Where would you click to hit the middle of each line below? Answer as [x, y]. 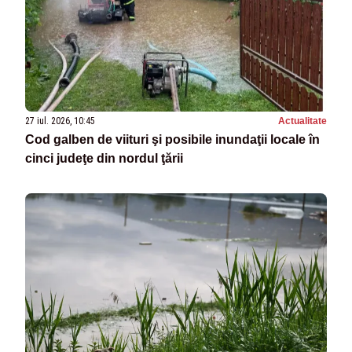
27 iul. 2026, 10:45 [60, 121]
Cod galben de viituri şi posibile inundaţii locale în [172, 139]
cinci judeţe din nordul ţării [104, 158]
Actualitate [302, 121]
